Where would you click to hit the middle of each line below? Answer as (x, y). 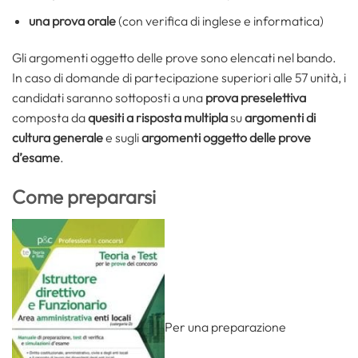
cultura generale (58, 137)
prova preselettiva (256, 97)
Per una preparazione (225, 327)
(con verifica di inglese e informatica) (219, 21)
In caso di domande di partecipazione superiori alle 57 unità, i (179, 77)
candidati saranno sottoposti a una (109, 97)
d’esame (36, 157)
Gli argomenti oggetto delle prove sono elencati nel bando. (174, 57)
